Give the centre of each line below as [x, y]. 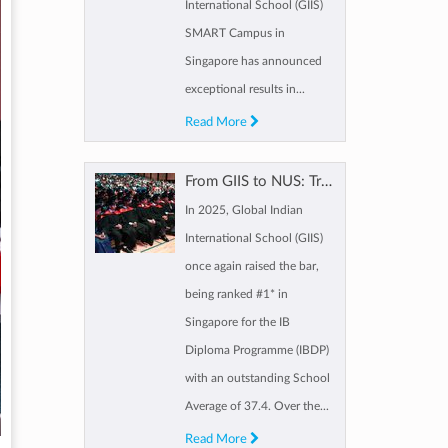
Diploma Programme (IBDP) [256, 349]
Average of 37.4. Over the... [256, 405]
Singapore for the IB [237, 321]
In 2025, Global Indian [243, 209]
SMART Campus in [234, 32]
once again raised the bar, [251, 265]
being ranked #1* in [236, 293]
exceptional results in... [244, 88]
